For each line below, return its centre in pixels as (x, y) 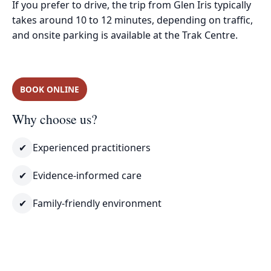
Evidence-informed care (87, 175)
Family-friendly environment (97, 203)
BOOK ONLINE (49, 89)
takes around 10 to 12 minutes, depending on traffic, (132, 20)
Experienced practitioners (92, 147)
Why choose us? (55, 119)
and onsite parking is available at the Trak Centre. (125, 35)
